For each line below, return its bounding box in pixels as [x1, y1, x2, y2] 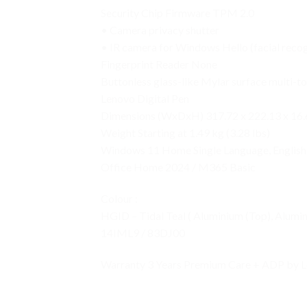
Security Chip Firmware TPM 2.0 [101, 6, 254, 20]
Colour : [101, 191, 138, 205]
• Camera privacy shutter [101, 23, 219, 37]
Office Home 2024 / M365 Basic [101, 160, 256, 174]
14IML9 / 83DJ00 [101, 225, 185, 239]
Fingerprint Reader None [101, 58, 217, 71]
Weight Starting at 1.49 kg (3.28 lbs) [101, 126, 270, 140]
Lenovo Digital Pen [101, 92, 189, 106]
